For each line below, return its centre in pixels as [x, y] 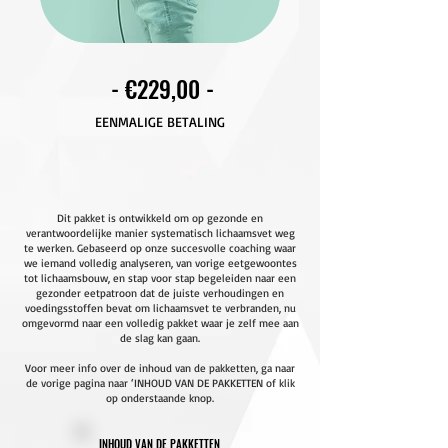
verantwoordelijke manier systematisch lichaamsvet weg [160, 233]
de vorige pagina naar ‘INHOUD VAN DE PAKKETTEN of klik [160, 383]
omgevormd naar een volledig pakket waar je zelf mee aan [160, 323]
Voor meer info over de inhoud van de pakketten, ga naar [160, 368]
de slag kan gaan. [160, 338]
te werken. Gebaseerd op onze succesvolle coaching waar [160, 248]
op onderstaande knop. [160, 398]
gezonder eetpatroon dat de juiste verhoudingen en [160, 293]
